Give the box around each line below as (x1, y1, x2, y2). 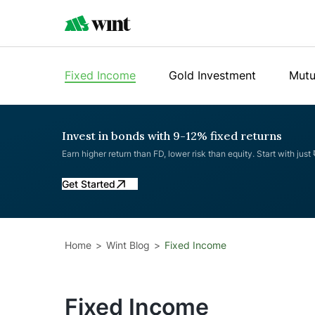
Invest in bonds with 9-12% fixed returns (62, 129, 282, 143)
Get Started (62, 178, 115, 190)
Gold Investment (169, 68, 256, 82)
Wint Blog (106, 239, 150, 251)
